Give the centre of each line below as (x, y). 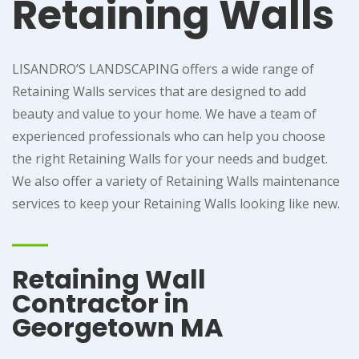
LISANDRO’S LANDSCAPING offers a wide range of (163, 69)
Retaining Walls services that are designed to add (159, 92)
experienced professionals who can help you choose (169, 137)
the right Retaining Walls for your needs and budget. (170, 159)
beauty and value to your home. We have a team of (164, 114)
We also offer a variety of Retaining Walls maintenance (176, 182)
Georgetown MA (118, 328)
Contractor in (101, 304)
